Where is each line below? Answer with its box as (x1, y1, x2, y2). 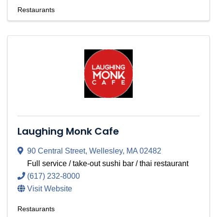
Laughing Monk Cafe (17, 124, 119, 139)
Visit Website (27, 185, 72, 193)
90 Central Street (27, 147, 85, 155)
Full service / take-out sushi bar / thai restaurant (27, 159, 188, 168)
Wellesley (89, 147, 123, 155)
